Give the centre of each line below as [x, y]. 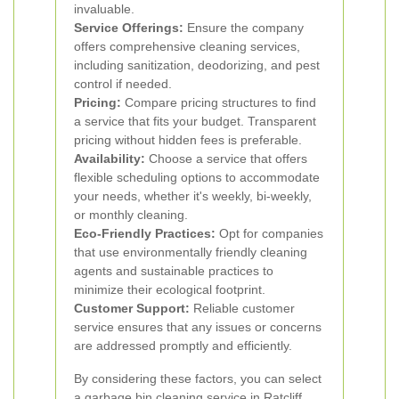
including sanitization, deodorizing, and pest [197, 65]
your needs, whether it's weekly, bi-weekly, [193, 196]
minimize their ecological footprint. [170, 289]
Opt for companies [269, 233]
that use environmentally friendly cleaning [191, 252]
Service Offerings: [129, 28]
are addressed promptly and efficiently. [183, 346]
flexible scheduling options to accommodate [197, 177]
